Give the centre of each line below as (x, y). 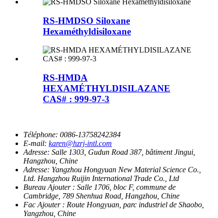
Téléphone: (41, 134)
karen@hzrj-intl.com (80, 143)
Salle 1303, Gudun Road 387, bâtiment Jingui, (123, 152)
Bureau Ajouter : (49, 187)
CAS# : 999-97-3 (76, 99)
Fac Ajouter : (44, 204)
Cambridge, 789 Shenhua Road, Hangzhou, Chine (101, 196)
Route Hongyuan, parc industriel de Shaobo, (135, 204)
